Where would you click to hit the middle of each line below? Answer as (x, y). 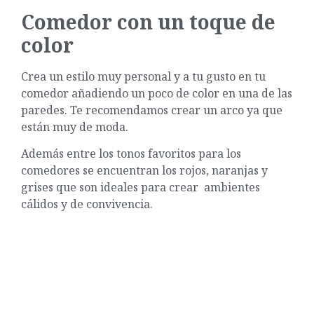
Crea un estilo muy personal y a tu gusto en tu (143, 76)
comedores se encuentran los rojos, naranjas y (144, 170)
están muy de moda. (76, 127)
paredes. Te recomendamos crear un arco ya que (152, 110)
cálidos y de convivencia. (88, 204)
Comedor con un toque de (148, 21)
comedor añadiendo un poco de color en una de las (157, 93)
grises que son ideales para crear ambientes (141, 187)
